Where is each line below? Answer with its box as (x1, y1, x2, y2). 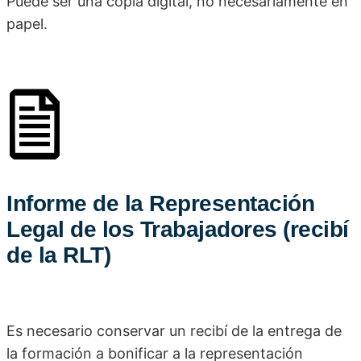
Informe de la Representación (6, 191, 314, 217)
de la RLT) (6, 243, 110, 268)
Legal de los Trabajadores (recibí (6, 217, 349, 243)
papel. (6, 15, 48, 33)
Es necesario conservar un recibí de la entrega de (6, 322, 342, 340)
